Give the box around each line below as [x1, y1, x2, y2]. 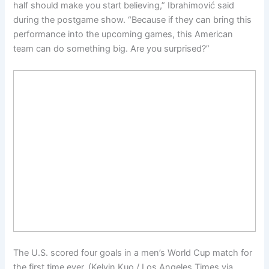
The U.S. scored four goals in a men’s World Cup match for [13, 247, 253, 259]
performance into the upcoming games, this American [13, 29, 234, 40]
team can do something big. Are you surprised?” [13, 43, 210, 55]
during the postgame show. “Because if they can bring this [13, 14, 252, 26]
